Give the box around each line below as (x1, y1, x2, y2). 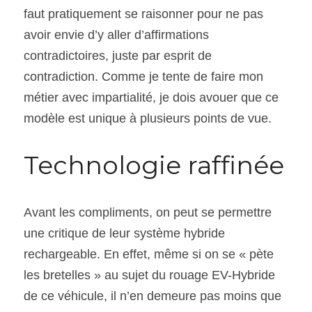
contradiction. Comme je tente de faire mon (24, 69, 263, 84)
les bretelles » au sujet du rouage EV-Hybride (24, 267, 275, 282)
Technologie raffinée (24, 149, 284, 180)
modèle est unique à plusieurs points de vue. (24, 111, 272, 125)
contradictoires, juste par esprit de (24, 48, 212, 63)
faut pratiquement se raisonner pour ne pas (24, 6, 263, 21)
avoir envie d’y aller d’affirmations (24, 27, 209, 42)
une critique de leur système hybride (24, 226, 225, 240)
